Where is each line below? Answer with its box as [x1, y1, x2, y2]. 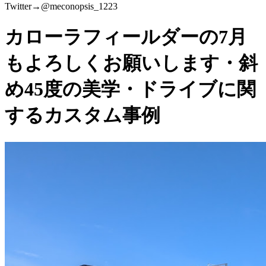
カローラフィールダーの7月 [5, 26, 247, 48]
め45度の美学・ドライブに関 [5, 78, 256, 100]
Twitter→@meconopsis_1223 [5, 1, 118, 11]
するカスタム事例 [5, 104, 160, 126]
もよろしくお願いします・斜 [5, 52, 258, 74]
